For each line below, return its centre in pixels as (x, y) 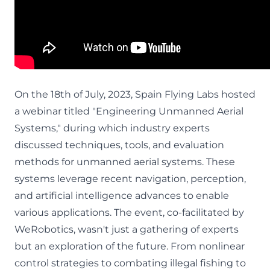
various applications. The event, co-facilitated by (129, 212)
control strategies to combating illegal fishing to (130, 263)
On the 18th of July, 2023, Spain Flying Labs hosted (135, 94)
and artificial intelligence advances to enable (122, 196)
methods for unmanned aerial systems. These (125, 162)
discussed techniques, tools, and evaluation (119, 145)
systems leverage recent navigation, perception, (130, 179)
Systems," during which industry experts (112, 128)
